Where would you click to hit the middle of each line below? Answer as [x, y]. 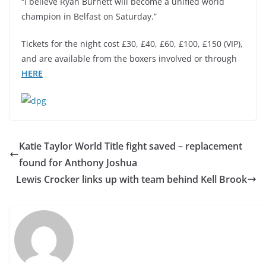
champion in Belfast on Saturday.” [89, 16]
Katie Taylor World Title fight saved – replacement [131, 146]
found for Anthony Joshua [78, 163]
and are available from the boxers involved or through [129, 58]
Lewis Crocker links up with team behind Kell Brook [132, 179]
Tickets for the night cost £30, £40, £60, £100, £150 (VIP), [132, 44]
